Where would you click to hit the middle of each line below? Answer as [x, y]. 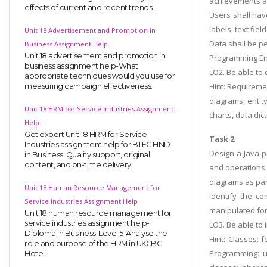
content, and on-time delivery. [78, 164]
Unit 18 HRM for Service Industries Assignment [99, 108]
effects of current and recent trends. [89, 7]
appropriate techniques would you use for [100, 76]
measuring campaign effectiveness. [89, 86]
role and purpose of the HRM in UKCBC [93, 243]
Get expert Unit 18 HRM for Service [86, 134]
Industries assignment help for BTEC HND [97, 144]
